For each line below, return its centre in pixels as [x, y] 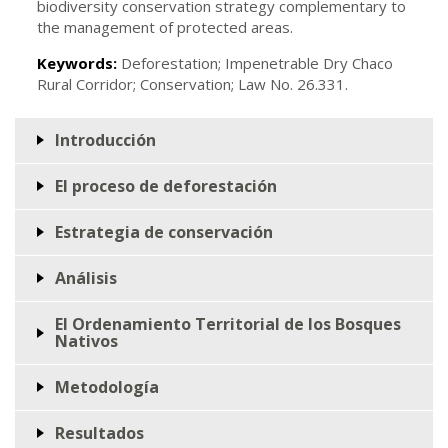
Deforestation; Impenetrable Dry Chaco [257, 62]
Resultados [99, 432]
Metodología [107, 386]
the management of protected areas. [165, 26]
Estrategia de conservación [164, 231]
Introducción [105, 139]
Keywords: [79, 62]
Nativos [86, 340]
